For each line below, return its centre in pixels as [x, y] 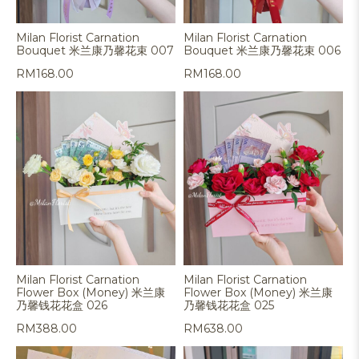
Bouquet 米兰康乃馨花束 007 [95, 50]
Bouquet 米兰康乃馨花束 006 [262, 50]
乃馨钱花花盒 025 [229, 305]
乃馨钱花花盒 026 [62, 305]
